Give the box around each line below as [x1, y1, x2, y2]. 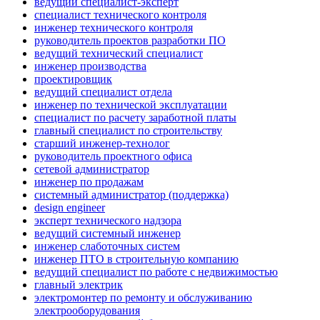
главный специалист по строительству [34, 124, 222, 137]
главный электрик [34, 279, 123, 291]
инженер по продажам [34, 176, 144, 189]
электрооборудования [34, 304, 140, 317]
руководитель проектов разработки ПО [34, 34, 226, 47]
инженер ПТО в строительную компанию [34, 253, 239, 266]
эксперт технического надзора [34, 214, 181, 227]
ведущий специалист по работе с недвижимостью [34, 266, 278, 279]
